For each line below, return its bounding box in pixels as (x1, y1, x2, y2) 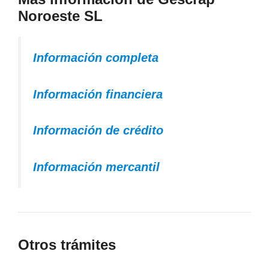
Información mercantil (33, 160, 160, 174)
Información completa (33, 51, 159, 64)
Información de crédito (33, 124, 163, 138)
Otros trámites (18, 236, 116, 253)
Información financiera (33, 87, 163, 101)
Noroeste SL (18, 8, 103, 24)
